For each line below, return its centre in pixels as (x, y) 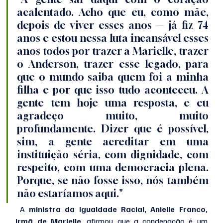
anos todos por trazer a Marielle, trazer (113, 51)
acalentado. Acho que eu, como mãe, (113, 12)
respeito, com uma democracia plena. (113, 168)
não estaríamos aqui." (70, 194)
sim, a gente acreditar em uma (113, 142)
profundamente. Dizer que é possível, (113, 129)
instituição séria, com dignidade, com (113, 155)
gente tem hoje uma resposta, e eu (113, 103)
